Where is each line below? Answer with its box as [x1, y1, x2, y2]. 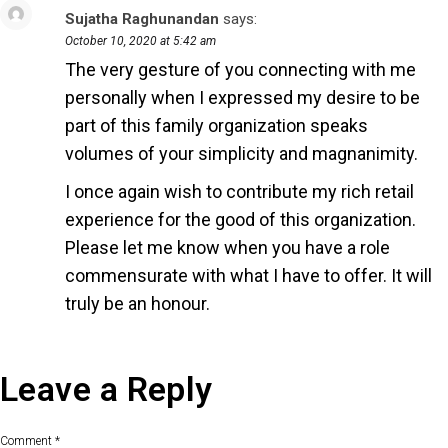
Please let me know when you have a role [65, 236, 390, 258]
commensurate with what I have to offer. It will [65, 264, 432, 286]
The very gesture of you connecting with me [65, 58, 416, 80]
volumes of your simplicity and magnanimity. [65, 142, 418, 164]
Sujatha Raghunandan [65, 9, 219, 28]
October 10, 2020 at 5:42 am [65, 33, 216, 48]
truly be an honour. [65, 292, 210, 314]
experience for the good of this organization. [65, 208, 416, 230]
